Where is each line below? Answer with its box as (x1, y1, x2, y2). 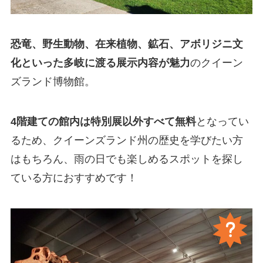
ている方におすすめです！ (10, 172, 137, 184)
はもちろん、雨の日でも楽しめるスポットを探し (10, 153, 243, 166)
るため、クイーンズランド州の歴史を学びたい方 (10, 134, 243, 147)
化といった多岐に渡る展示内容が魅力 (10, 57, 190, 69)
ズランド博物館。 (10, 76, 95, 88)
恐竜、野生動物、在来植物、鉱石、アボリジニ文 (10, 38, 243, 50)
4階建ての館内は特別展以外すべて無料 (10, 116, 196, 128)
